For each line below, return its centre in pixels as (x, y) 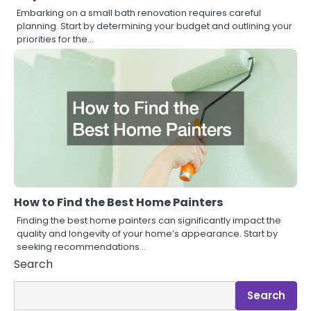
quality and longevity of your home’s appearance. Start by (147, 234)
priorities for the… (55, 40)
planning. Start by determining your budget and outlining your (154, 26)
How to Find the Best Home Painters (119, 203)
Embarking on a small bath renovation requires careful (139, 13)
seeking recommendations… (81, 247)
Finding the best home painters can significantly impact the (149, 221)
